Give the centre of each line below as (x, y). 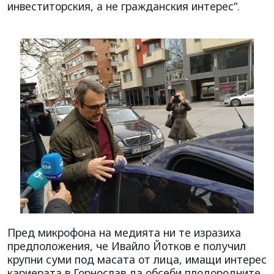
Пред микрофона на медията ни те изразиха (124, 233)
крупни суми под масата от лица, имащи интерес (137, 260)
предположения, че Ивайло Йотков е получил (127, 246)
